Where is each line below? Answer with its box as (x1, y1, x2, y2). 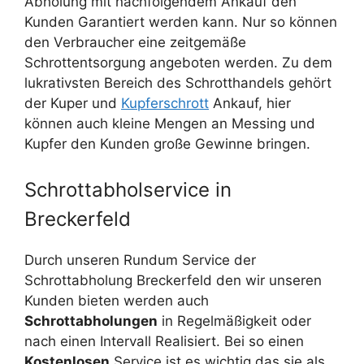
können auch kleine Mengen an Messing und (24, 115, 315, 132)
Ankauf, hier (209, 95, 291, 112)
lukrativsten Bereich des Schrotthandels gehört (24, 75, 331, 92)
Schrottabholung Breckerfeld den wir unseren (24, 271, 322, 288)
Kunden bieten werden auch (24, 292, 209, 309)
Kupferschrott (121, 95, 209, 112)
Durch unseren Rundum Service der (24, 251, 256, 268)
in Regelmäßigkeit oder (158, 312, 311, 329)
